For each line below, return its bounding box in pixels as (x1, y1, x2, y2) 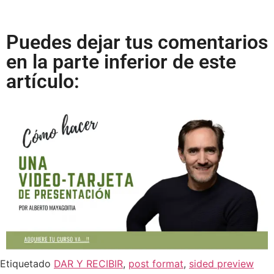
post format (128, 257, 183, 270)
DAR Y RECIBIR (54, 257, 123, 270)
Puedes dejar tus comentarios (6, 30, 268, 54)
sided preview (189, 257, 254, 270)
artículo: (6, 69, 80, 93)
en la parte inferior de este (6, 50, 236, 73)
